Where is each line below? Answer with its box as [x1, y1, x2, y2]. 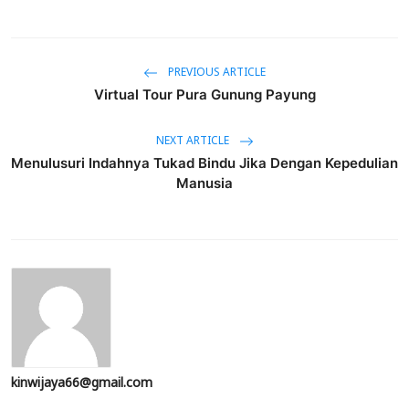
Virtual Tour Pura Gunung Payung [93, 85, 316, 103]
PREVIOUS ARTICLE [165, 61, 266, 86]
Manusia [176, 173, 233, 192]
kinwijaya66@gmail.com [11, 369, 152, 398]
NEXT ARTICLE [155, 130, 232, 154]
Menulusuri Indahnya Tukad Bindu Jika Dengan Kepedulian [11, 153, 398, 172]
